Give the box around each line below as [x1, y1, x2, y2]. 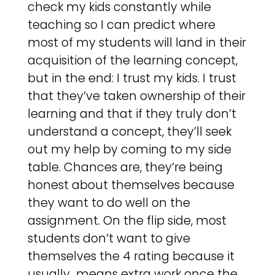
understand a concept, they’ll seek [27, 123, 231, 141]
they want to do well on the [27, 195, 190, 212]
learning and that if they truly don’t [27, 106, 236, 123]
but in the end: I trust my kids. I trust [27, 70, 236, 87]
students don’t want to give [27, 230, 190, 247]
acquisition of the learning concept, [27, 52, 238, 69]
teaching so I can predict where [27, 17, 215, 34]
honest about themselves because [27, 177, 234, 194]
